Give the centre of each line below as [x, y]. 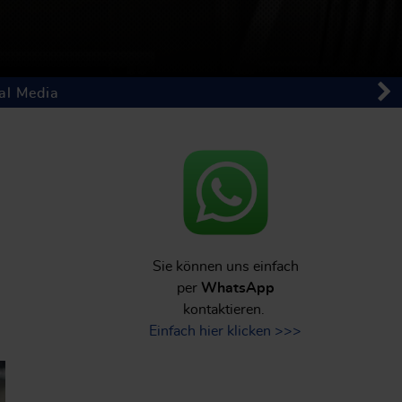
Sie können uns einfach [225, 266]
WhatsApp [237, 288]
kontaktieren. [225, 309]
